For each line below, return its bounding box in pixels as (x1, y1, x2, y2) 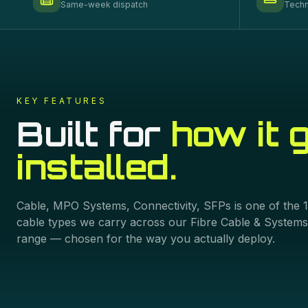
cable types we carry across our (16, 215, 190, 229)
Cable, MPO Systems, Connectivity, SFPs (16, 199, 231, 212)
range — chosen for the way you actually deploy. (16, 232, 275, 245)
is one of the (231, 199, 303, 212)
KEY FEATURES (16, 96, 107, 106)
